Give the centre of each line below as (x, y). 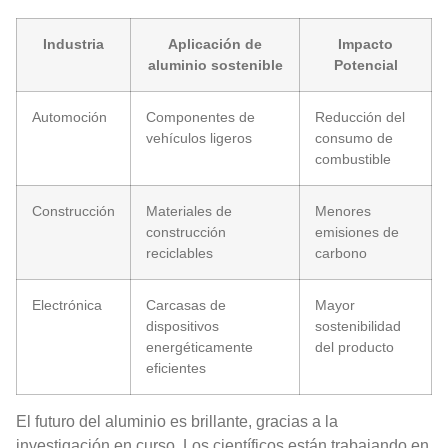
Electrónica (67, 305)
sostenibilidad (358, 326)
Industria (73, 44)
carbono (341, 253)
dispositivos (182, 326)
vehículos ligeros (199, 138)
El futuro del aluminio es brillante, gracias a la (177, 422)
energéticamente (199, 347)
